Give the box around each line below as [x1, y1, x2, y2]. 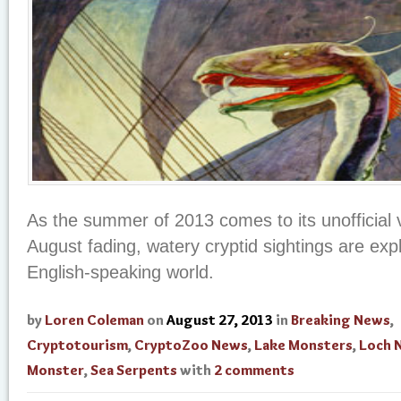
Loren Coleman [45, 311, 144, 328]
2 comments [214, 362, 294, 379]
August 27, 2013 [166, 311, 273, 328]
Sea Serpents [90, 362, 177, 379]
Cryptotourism [27, 337, 128, 354]
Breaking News [291, 311, 390, 328]
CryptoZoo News [134, 337, 248, 354]
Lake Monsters [254, 337, 353, 354]
